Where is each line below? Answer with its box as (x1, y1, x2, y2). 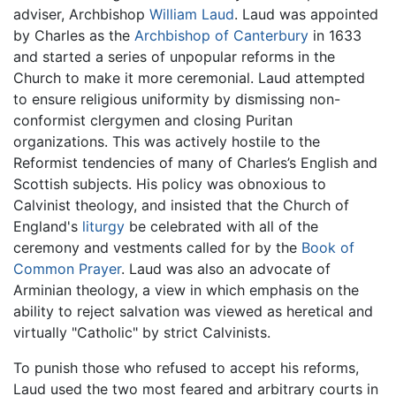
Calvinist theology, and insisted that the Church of (13, 195, 349, 214)
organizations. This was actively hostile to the (13, 132, 320, 150)
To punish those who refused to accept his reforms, (13, 358, 359, 377)
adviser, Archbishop (13, 4, 149, 23)
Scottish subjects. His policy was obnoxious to (13, 174, 326, 193)
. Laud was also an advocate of (121, 259, 331, 278)
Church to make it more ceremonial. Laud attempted (13, 68, 365, 87)
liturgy (82, 217, 125, 235)
